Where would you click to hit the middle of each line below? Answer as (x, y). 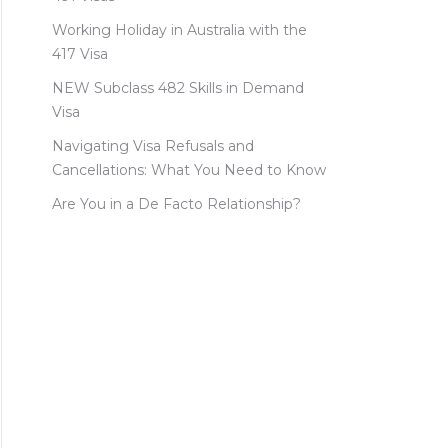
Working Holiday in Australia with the (179, 30)
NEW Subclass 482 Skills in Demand (178, 88)
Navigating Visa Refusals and (153, 146)
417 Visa (80, 54)
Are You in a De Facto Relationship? (176, 204)
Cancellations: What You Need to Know (189, 170)
